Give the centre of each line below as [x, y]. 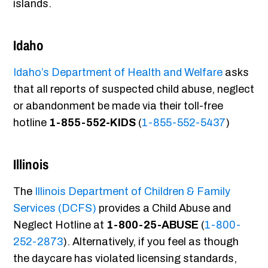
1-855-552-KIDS [94, 123]
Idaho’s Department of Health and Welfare [118, 73]
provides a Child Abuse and [164, 208]
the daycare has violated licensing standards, [125, 259]
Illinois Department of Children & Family [133, 192]
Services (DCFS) [55, 208]
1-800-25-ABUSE [153, 225]
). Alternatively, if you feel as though [151, 242]
